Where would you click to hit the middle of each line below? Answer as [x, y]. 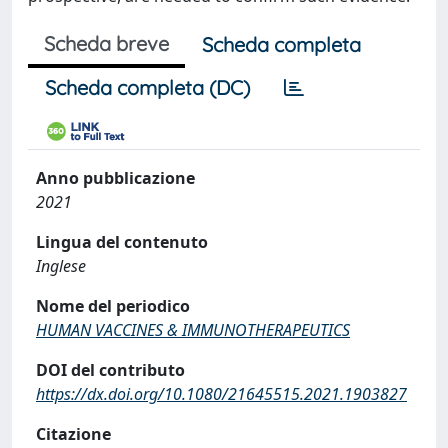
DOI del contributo [110, 370]
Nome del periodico [113, 306]
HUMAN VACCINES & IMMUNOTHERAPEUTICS [193, 330]
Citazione [73, 434]
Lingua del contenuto [122, 242]
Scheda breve [106, 43]
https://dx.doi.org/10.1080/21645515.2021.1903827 [221, 394]
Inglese [61, 266]
